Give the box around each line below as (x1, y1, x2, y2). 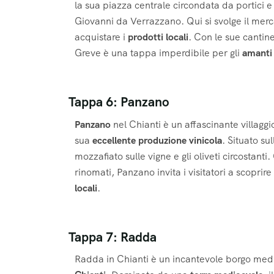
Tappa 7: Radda (68, 228, 157, 245)
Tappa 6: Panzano (68, 94, 169, 111)
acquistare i (75, 30, 128, 43)
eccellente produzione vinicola (92, 133, 222, 147)
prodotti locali (128, 30, 188, 43)
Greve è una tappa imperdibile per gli (75, 46, 242, 59)
